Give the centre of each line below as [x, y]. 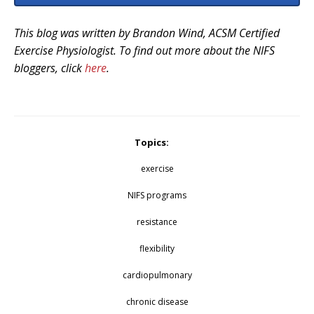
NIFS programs [157, 196]
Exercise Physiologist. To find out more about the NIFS [144, 50]
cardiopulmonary [157, 275]
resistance [157, 222]
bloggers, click [49, 68]
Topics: [152, 143]
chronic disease [157, 302]
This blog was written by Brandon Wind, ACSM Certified [147, 33]
